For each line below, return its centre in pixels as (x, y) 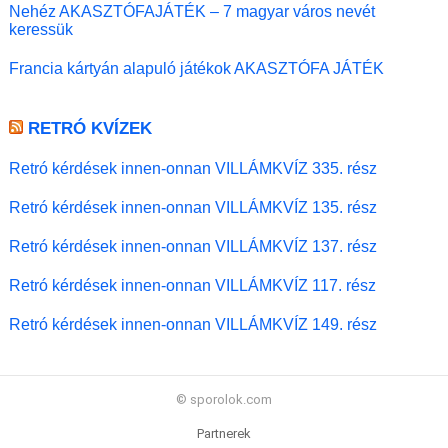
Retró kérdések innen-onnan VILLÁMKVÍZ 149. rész (193, 324)
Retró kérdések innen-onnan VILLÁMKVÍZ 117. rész (192, 285)
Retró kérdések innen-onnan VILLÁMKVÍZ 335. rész (193, 168)
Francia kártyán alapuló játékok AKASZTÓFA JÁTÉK (196, 68)
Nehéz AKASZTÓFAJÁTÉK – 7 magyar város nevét (192, 11)
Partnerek (224, 434)
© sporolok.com (224, 400)
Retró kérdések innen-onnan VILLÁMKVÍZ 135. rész (193, 207)
